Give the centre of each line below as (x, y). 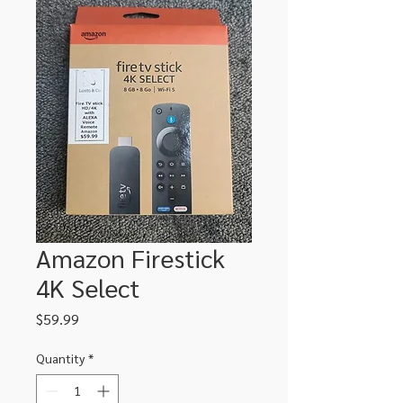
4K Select (88, 287)
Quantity (60, 358)
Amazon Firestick (130, 257)
